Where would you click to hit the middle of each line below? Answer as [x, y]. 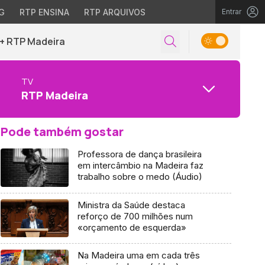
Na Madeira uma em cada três [138, 256]
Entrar [232, 12]
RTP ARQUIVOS [114, 12]
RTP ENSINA [44, 12]
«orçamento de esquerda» [132, 227]
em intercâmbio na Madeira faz [140, 165]
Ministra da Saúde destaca [131, 205]
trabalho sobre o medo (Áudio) [140, 177]
